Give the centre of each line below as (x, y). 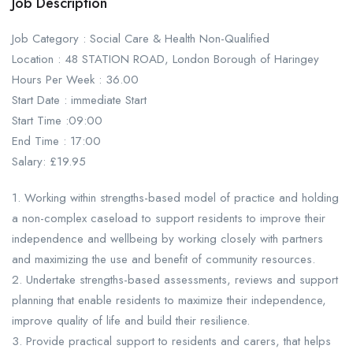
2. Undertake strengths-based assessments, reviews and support (175, 280)
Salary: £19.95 (49, 162)
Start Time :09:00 (57, 121)
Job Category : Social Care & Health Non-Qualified (141, 39)
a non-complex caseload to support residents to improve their (169, 219)
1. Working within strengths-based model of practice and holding (175, 198)
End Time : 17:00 (56, 141)
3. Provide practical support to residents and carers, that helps (171, 342)
